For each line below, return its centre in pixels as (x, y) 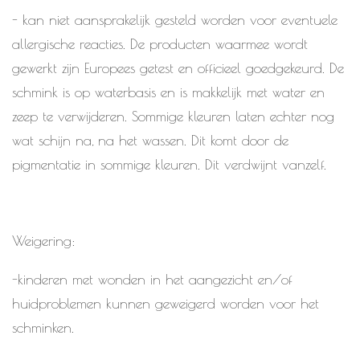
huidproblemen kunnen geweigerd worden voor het (166, 303)
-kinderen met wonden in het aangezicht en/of (152, 279)
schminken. (43, 327)
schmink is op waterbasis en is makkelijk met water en (168, 92)
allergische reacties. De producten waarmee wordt (160, 43)
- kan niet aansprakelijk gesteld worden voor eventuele (175, 19)
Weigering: (44, 240)
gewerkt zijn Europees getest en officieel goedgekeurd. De (178, 67)
